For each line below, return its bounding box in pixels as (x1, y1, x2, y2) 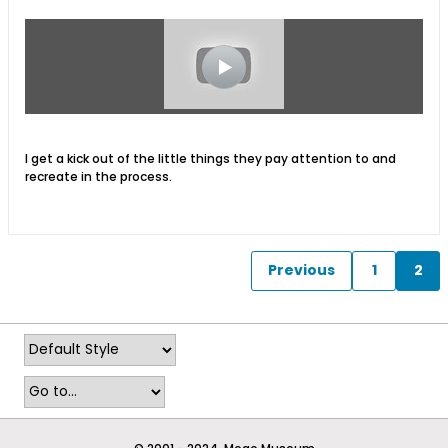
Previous (268, 260, 335, 281)
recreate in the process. (25, 167, 172, 185)
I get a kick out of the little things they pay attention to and (25, 149, 396, 167)
